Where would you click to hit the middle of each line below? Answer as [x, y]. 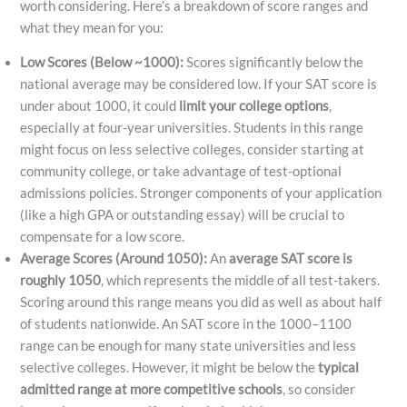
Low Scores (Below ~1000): [102, 63]
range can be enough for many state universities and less [189, 346]
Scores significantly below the [274, 63]
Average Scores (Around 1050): [114, 259]
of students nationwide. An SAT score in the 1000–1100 [186, 324]
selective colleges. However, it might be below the [169, 368]
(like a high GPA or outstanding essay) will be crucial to [183, 215]
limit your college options [254, 106]
